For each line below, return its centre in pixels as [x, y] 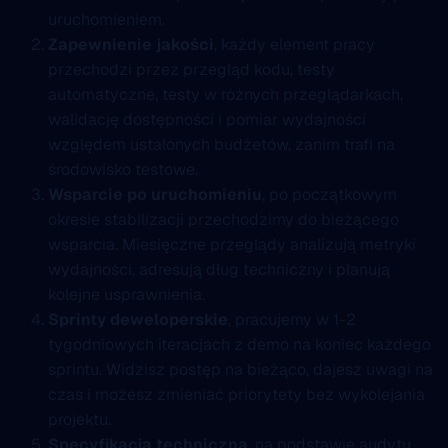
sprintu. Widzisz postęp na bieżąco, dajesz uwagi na [240, 369]
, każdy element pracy [294, 44]
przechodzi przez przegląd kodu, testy [191, 69]
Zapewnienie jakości [131, 44]
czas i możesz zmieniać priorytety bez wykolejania [236, 394]
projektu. [79, 419]
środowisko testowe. [123, 169]
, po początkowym [329, 194]
